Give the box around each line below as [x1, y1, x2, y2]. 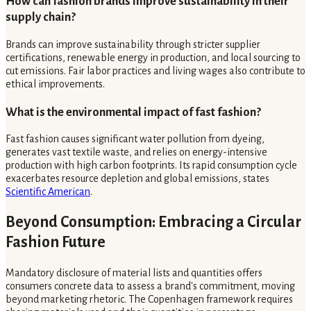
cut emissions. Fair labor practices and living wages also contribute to [6, 65, 305, 77]
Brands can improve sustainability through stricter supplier [6, 39, 260, 51]
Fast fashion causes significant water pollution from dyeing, [6, 133, 264, 145]
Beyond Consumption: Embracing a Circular [6, 214, 301, 231]
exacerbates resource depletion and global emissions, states [6, 173, 269, 185]
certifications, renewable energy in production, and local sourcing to [6, 52, 301, 64]
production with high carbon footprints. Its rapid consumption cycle [6, 160, 297, 171]
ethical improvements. [6, 78, 105, 90]
